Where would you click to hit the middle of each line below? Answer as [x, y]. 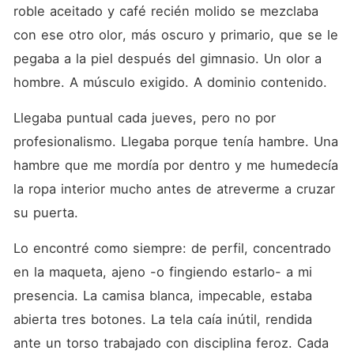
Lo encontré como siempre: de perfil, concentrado [172, 248]
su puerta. [45, 213]
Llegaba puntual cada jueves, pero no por [144, 118]
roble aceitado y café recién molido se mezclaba [166, 11]
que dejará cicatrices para [269, 32]
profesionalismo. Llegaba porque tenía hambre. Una [175, 141]
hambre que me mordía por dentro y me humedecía [175, 165]
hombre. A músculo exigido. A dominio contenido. [170, 82]
